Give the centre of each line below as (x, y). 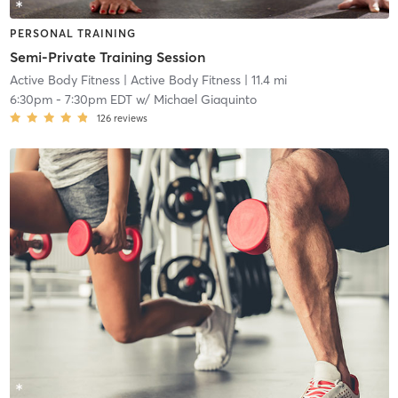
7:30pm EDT (98, 99)
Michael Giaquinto (205, 99)
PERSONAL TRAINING (72, 34)
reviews (130, 118)
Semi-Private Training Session (107, 56)
